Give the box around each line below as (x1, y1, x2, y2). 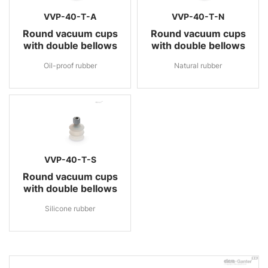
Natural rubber (174, 61, 222, 70)
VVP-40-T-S (44, 154, 96, 165)
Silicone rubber (45, 204, 95, 213)
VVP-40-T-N (172, 11, 224, 22)
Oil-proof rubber (43, 61, 97, 70)
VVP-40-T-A (44, 11, 96, 22)
